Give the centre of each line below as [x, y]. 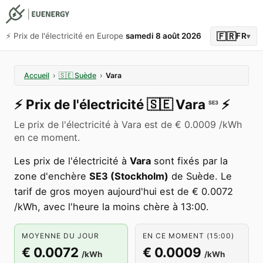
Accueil [37, 75]
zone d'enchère [52, 176]
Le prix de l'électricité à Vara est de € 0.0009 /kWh [128, 124]
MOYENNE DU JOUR [60, 236]
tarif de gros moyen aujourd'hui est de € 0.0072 [124, 191]
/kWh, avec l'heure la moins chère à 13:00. [112, 207]
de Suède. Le [200, 176]
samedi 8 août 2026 [163, 36]
